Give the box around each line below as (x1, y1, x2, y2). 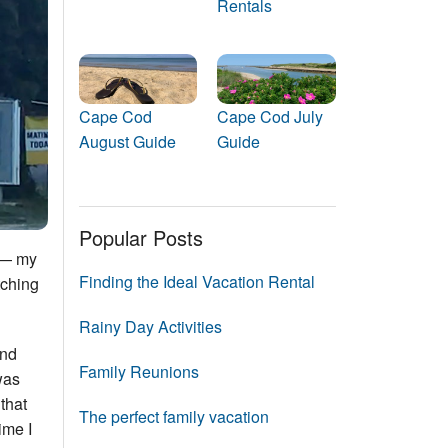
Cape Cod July (217, 104, 323, 128)
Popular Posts (78, 222, 203, 252)
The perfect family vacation (78, 404, 269, 428)
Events (193, 3, 230, 20)
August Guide (78, 129, 176, 153)
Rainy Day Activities (78, 314, 222, 338)
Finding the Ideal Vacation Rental (78, 269, 315, 293)
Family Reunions (78, 359, 199, 383)
